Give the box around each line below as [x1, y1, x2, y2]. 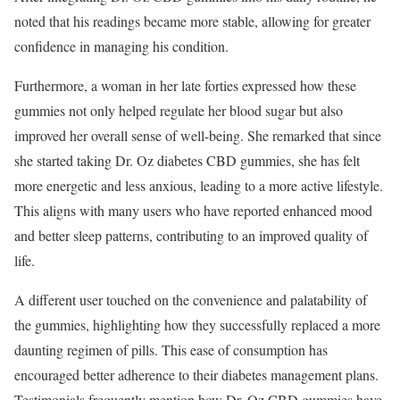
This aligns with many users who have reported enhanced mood [14, 200, 372, 220]
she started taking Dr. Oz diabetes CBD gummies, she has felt [14, 150, 360, 170]
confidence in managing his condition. [14, 36, 229, 55]
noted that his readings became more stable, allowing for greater [14, 11, 371, 30]
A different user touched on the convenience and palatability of [14, 289, 367, 309]
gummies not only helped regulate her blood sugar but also [14, 100, 343, 120]
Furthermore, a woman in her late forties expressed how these [14, 75, 356, 95]
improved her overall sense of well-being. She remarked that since [14, 125, 381, 145]
